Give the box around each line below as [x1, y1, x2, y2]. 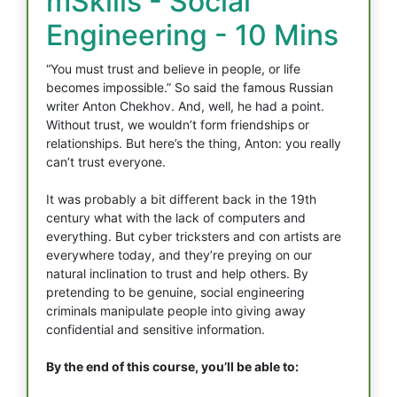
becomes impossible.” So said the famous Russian [46, 80, 333, 95]
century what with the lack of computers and [46, 210, 306, 225]
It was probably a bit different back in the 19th [46, 191, 316, 206]
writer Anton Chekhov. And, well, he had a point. [46, 98, 324, 113]
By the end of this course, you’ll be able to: [46, 359, 299, 374]
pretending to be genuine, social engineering [46, 284, 305, 300]
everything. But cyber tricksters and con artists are [46, 229, 341, 244]
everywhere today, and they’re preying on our [46, 247, 312, 262]
